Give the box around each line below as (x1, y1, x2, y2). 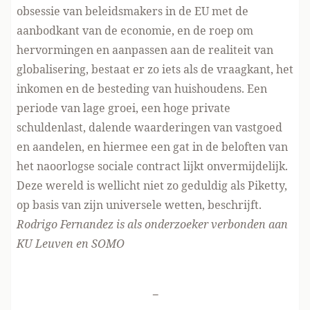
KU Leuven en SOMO (17, 236, 125, 251)
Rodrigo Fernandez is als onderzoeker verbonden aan (17, 217, 288, 232)
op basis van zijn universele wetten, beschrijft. (17, 197, 262, 212)
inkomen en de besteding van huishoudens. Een (17, 81, 267, 96)
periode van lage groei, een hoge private (17, 100, 230, 116)
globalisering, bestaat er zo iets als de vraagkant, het (17, 62, 293, 77)
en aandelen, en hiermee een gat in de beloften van (17, 139, 288, 154)
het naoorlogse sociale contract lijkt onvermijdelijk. (17, 158, 288, 174)
